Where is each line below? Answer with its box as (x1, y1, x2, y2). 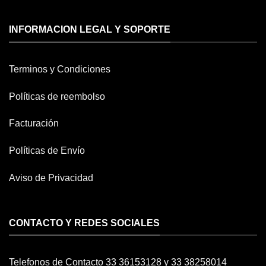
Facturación (9, 118, 59, 129)
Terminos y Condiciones (9, 64, 110, 74)
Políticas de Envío (9, 145, 85, 156)
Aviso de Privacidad (9, 172, 93, 183)
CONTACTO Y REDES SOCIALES (9, 217, 160, 228)
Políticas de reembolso (9, 91, 105, 102)
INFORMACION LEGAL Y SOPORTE (9, 24, 170, 35)
